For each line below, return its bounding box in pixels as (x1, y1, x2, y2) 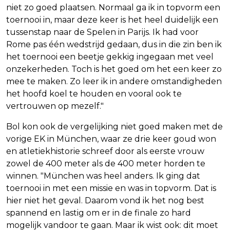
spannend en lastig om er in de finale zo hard (6, 207, 191, 218)
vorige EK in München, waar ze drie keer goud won (6, 133, 216, 144)
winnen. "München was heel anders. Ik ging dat (6, 170, 200, 181)
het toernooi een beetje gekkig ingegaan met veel (6, 51, 214, 62)
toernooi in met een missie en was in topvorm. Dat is (6, 183, 216, 193)
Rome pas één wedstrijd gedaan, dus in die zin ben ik (6, 39, 222, 49)
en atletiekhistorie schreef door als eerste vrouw (6, 146, 204, 156)
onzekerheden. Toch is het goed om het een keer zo (6, 64, 222, 74)
